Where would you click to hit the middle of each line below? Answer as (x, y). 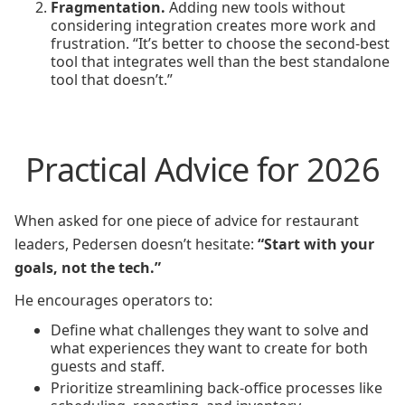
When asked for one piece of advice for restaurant (187, 221)
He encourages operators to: (113, 300)
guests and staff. (108, 366)
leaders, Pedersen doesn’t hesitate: (136, 244)
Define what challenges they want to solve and (210, 330)
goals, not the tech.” (88, 268)
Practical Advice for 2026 (202, 170)
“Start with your (316, 244)
